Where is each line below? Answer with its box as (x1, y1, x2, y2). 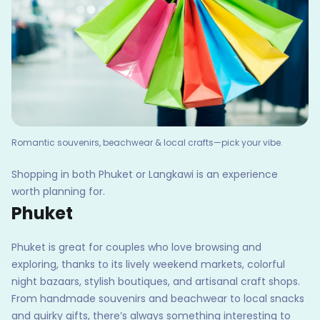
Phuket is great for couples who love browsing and (11, 240, 261, 255)
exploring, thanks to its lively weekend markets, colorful (11, 257, 285, 272)
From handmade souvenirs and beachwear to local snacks (11, 291, 304, 306)
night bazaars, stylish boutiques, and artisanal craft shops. (11, 274, 300, 289)
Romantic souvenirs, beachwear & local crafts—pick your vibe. (11, 136, 283, 149)
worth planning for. (11, 184, 105, 199)
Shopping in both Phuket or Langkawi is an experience (11, 167, 278, 182)
